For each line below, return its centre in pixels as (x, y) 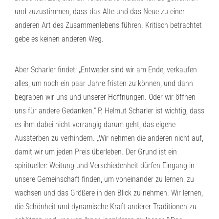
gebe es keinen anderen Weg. (59, 39)
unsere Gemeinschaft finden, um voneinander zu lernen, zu (104, 179)
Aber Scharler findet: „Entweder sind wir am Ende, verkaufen (106, 70)
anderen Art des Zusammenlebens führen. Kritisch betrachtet (108, 25)
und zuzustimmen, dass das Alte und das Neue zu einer (100, 11)
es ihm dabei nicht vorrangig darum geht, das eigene (95, 124)
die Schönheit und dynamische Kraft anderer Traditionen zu (106, 207)
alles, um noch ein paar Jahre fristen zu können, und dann (104, 83)
